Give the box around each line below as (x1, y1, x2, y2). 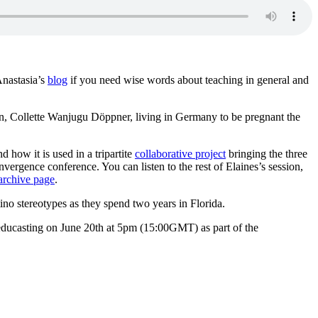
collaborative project (135, 147, 226, 160)
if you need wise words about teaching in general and (67, 73, 309, 86)
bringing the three (226, 147, 307, 160)
